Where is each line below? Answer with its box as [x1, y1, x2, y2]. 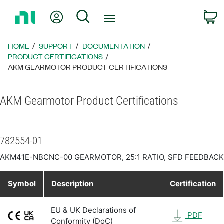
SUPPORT [39, 41, 73, 51]
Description [51, 179, 93, 188]
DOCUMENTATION [82, 41, 145, 51]
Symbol [8, 179, 36, 188]
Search [90, 9, 116, 21]
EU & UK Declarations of [51, 205, 136, 215]
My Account [63, 9, 108, 21]
